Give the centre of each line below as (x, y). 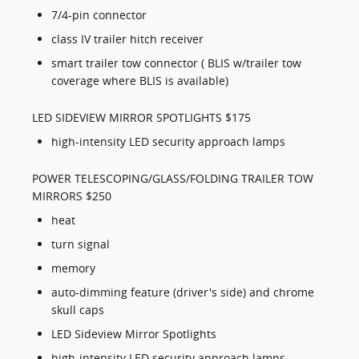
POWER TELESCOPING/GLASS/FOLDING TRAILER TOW (173, 179)
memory (73, 268)
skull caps (78, 310)
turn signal (81, 244)
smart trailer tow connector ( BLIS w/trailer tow (176, 63)
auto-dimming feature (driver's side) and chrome (183, 292)
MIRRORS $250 (72, 196)
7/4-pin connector (99, 15)
